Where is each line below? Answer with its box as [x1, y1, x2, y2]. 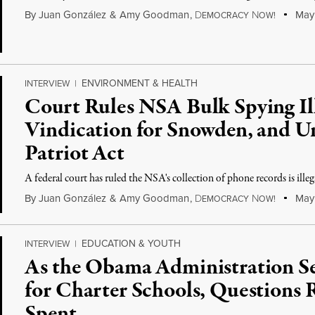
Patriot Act [25, 139, 124, 169]
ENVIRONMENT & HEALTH [82, 76, 198, 91]
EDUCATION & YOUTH [82, 236, 181, 251]
